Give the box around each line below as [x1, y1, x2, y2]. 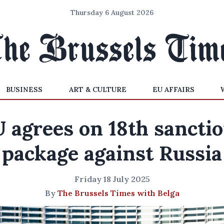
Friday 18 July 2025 [74, 174, 150, 184]
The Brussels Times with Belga [57, 188, 179, 198]
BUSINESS [6, 85, 43, 94]
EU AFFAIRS [152, 85, 194, 94]
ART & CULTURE [68, 85, 126, 94]
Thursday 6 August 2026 [70, 8, 153, 17]
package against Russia [2, 140, 222, 166]
